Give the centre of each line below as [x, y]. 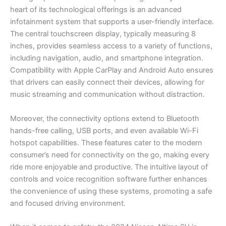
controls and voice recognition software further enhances [109, 179]
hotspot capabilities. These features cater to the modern [106, 143]
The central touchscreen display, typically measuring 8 [103, 34]
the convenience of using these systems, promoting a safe [111, 191]
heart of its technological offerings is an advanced [96, 10]
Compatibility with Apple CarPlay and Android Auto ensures [112, 70]
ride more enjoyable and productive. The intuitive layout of [109, 167]
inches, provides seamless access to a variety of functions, [111, 46]
